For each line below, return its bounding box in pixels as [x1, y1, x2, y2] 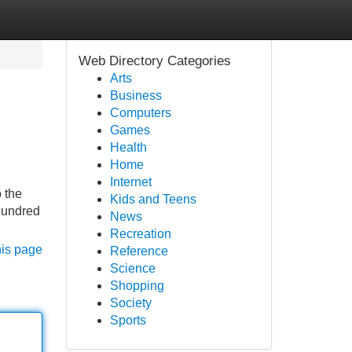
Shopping [109, 279, 164, 292]
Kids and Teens [109, 192, 196, 206]
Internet [109, 175, 152, 189]
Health [109, 141, 147, 154]
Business [109, 89, 162, 102]
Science [109, 262, 156, 275]
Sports [109, 313, 146, 327]
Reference [109, 244, 168, 258]
